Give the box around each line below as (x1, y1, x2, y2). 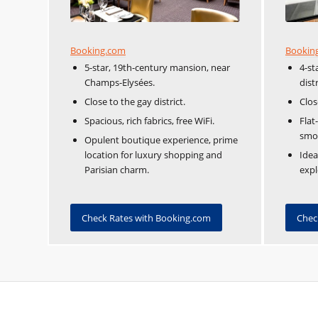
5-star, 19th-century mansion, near (84, 60, 230, 74)
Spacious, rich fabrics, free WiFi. (84, 114, 214, 127)
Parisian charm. (84, 163, 149, 176)
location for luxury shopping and (84, 148, 222, 161)
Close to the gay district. (84, 94, 185, 108)
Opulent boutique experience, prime (84, 133, 238, 146)
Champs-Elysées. (84, 75, 155, 89)
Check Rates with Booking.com (82, 211, 211, 224)
